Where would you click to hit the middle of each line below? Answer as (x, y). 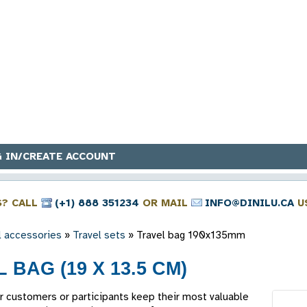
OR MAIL (165, 203)
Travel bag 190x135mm (191, 235)
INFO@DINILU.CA (249, 203)
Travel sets (99, 235)
